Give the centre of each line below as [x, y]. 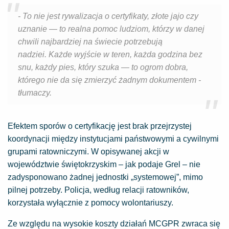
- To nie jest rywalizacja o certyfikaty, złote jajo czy [108, 16]
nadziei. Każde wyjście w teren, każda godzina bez [110, 54]
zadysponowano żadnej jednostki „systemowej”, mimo [105, 177]
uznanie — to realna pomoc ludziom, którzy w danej [111, 29]
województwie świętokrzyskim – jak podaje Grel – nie [104, 164]
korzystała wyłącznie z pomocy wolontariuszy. [90, 203]
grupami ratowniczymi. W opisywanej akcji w [88, 152]
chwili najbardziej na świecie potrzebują [90, 42]
